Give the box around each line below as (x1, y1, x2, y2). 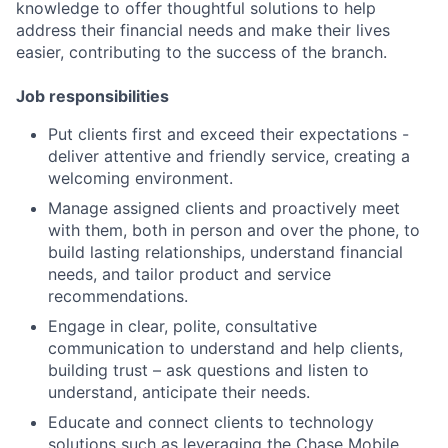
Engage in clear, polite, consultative (48, 315, 317, 336)
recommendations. (48, 285, 188, 306)
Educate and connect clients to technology (48, 411, 374, 432)
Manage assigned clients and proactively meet (48, 197, 400, 218)
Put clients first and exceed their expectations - (48, 123, 409, 144)
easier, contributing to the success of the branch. (16, 41, 387, 62)
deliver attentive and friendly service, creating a (48, 145, 410, 166)
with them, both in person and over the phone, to (48, 219, 420, 240)
